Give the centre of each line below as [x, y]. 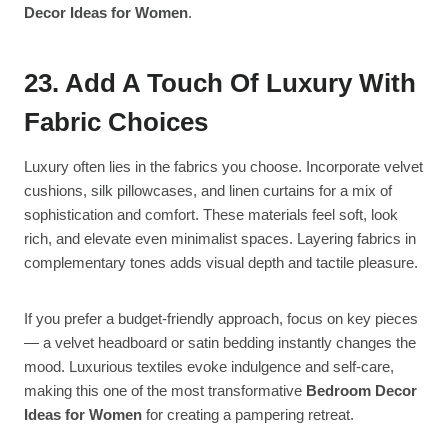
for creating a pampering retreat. [248, 415]
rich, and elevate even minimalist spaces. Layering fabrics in [220, 239]
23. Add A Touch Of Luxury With [220, 83]
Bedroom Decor [361, 391]
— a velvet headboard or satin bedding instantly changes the [220, 343]
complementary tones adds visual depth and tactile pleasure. [221, 263]
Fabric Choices [116, 122]
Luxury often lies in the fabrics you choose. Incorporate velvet [223, 167]
